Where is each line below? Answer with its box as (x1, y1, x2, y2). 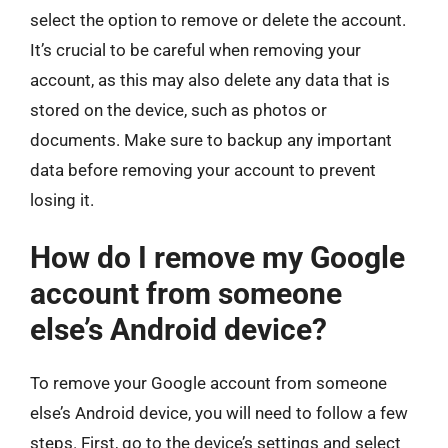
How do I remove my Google (30, 240, 405, 275)
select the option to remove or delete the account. (30, 9, 406, 30)
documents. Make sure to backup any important (30, 129, 392, 150)
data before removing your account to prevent (30, 159, 376, 180)
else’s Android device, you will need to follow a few (30, 403, 408, 423)
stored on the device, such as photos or (30, 99, 327, 120)
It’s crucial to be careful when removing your (30, 39, 361, 60)
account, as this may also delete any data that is (30, 69, 390, 90)
